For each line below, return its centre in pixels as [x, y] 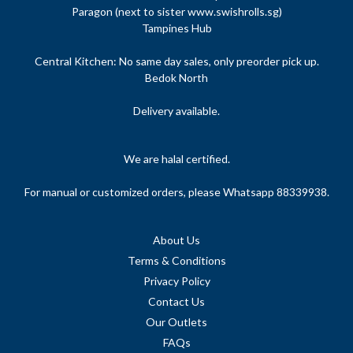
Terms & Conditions [176, 261]
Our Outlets [176, 322]
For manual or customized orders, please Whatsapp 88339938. [176, 192]
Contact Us [176, 302]
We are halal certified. [176, 159]
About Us [176, 240]
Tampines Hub [176, 28]
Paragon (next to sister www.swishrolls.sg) [176, 12]
